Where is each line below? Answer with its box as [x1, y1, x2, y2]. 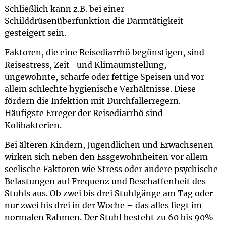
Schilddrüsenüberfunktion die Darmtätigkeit [4, 16, 184, 26]
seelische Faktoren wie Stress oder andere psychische [4, 164, 218, 174]
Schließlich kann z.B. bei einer [4, 4, 124, 14]
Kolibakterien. [4, 120, 62, 130]
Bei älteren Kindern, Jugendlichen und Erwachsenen [4, 140, 213, 150]
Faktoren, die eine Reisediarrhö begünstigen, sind [4, 47, 204, 58]
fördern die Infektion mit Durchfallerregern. [4, 96, 181, 106]
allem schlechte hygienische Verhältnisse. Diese [4, 84, 196, 94]
